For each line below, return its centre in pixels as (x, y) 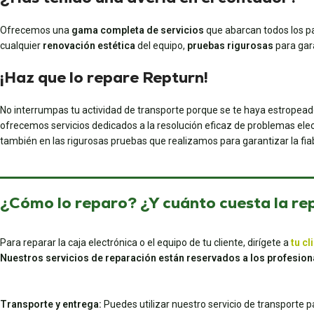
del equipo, (161, 46)
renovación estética (89, 46)
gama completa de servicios (138, 30)
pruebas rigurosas (230, 46)
